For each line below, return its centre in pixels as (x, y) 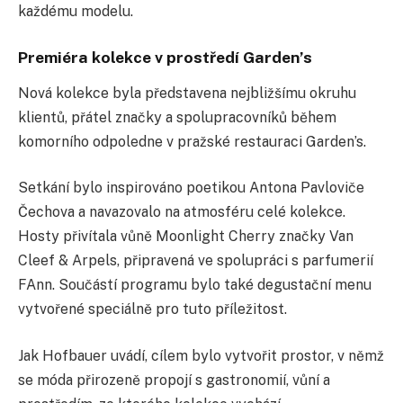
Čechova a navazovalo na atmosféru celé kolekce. (182, 212)
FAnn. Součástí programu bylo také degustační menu (195, 285)
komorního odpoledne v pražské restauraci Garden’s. (192, 141)
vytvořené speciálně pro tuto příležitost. (152, 309)
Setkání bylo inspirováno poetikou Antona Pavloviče (191, 188)
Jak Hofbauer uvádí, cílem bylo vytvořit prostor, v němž (201, 355)
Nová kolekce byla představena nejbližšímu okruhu (187, 93)
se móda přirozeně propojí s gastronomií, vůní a (174, 380)
